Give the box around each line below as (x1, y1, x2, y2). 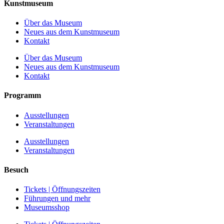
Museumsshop (24, 203, 69, 212)
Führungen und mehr (24, 194, 90, 203)
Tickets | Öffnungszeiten (24, 185, 100, 194)
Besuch (4, 165, 28, 174)
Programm (4, 91, 41, 100)
